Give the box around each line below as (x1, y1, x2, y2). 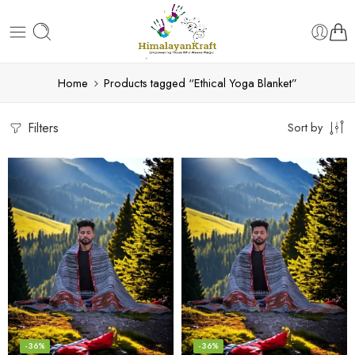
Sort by (288, 119, 323, 136)
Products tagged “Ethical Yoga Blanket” (104, 74, 297, 91)
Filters (24, 119, 59, 137)
